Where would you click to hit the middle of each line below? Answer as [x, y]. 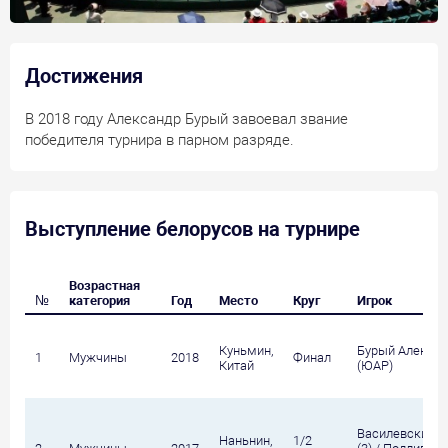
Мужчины [98, 357]
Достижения [84, 75]
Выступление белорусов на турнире [192, 228]
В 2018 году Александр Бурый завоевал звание [186, 118]
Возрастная [104, 285]
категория [99, 300]
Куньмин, [246, 350]
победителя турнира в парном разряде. [159, 139]
